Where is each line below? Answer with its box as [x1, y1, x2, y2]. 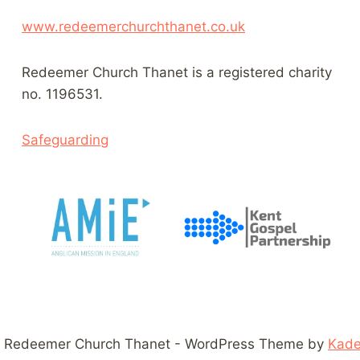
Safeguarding [22, 132, 108, 148]
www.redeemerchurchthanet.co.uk [22, 18, 245, 35]
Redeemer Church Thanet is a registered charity [22, 64, 332, 80]
